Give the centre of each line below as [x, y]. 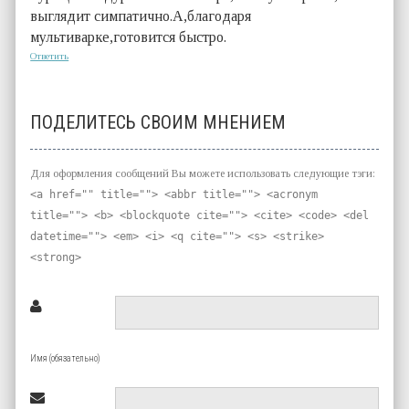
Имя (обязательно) [66, 358]
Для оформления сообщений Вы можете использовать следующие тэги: [203, 173]
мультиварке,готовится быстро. [129, 37]
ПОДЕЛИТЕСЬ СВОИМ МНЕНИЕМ [158, 122]
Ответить [50, 55]
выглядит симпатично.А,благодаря [141, 16]
